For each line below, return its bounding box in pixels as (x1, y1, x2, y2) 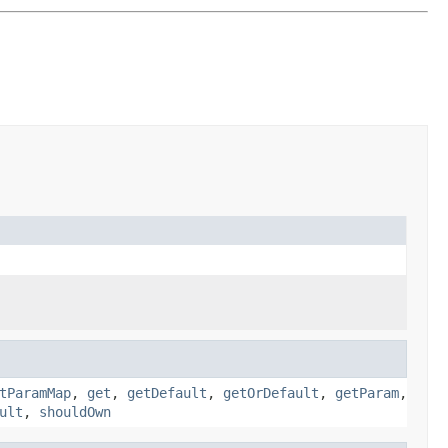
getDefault (127, 384, 207, 401)
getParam (335, 384, 399, 401)
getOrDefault (223, 384, 319, 401)
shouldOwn (39, 403, 111, 420)
